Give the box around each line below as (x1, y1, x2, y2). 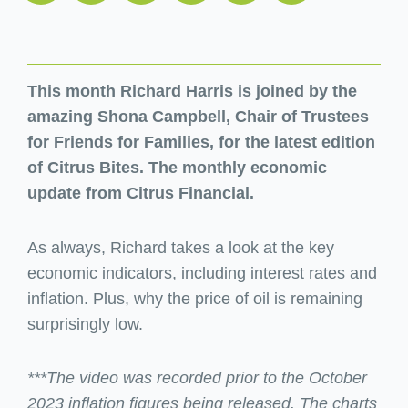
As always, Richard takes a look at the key (27, 238, 334, 257)
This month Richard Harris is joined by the (27, 82, 357, 101)
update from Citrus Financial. (27, 184, 254, 203)
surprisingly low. (27, 314, 148, 333)
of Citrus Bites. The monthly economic (27, 158, 327, 178)
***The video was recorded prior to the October (27, 369, 367, 388)
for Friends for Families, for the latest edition (27, 133, 375, 152)
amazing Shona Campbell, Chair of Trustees (27, 107, 369, 127)
